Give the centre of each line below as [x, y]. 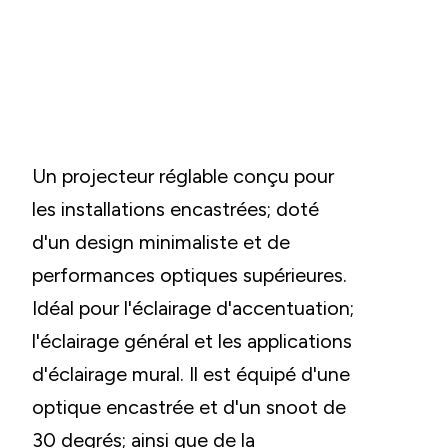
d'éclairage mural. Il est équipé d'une [191, 374]
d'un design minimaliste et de [161, 242]
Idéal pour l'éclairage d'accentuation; [193, 308]
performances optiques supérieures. [189, 275]
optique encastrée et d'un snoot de [189, 407]
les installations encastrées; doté [175, 209]
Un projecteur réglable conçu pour [183, 176]
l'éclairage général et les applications [192, 341]
